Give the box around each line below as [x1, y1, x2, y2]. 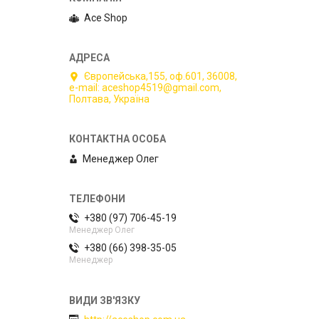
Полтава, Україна [69, 93, 150, 105]
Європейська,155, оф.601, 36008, [84, 70, 237, 82]
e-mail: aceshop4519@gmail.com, [69, 82, 221, 94]
